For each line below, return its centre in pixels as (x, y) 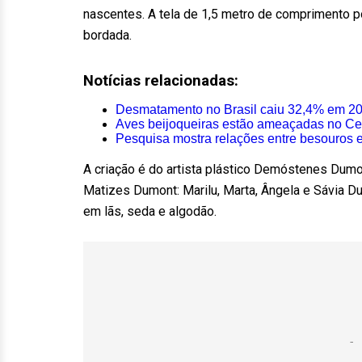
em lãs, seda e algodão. (150, 211)
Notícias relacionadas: (161, 81)
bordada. (107, 35)
